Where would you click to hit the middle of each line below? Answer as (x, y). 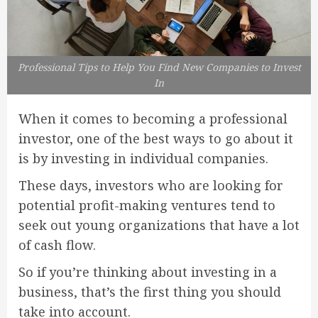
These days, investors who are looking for (151, 186)
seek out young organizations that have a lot (159, 225)
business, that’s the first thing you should (150, 292)
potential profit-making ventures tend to (147, 205)
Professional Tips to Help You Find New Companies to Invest (159, 67)
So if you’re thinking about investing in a (148, 272)
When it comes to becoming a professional (153, 119)
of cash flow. (57, 245)
